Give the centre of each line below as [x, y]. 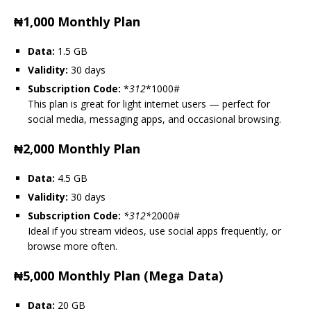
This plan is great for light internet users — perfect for [149, 103]
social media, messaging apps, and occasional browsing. [154, 119]
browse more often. [73, 246]
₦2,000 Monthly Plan [77, 148]
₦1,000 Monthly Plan [77, 21]
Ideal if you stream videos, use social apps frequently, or [154, 230]
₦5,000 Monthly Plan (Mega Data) [118, 275]
